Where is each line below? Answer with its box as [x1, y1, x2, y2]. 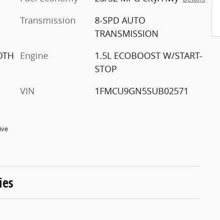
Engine [20, 49, 48, 61]
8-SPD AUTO [94, 14, 145, 26]
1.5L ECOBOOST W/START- [94, 49, 202, 61]
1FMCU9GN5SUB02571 [94, 84, 189, 97]
